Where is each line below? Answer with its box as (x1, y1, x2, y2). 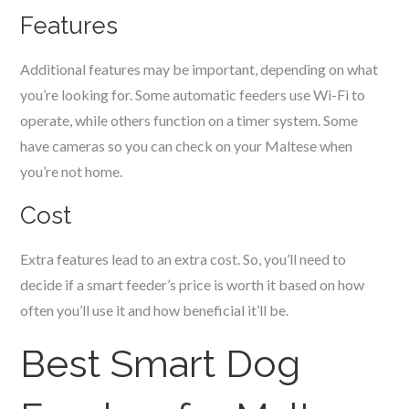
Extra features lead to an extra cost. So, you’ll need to (20, 250, 347, 267)
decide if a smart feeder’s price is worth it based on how (20, 276, 365, 293)
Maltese (265, 137, 320, 154)
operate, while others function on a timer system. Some (20, 111, 359, 129)
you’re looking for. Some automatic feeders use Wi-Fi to (20, 86, 366, 103)
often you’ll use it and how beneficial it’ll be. (20, 301, 289, 319)
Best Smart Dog (20, 341, 301, 386)
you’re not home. (20, 163, 123, 180)
